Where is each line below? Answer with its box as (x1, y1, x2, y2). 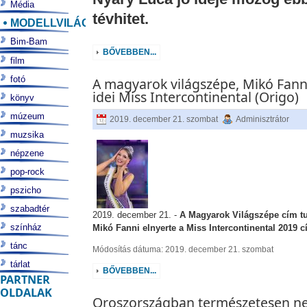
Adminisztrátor (235, 114, 289, 124)
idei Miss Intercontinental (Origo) (92, 88, 299, 106)
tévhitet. (92, 10, 149, 27)
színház (10, 222, 42, 232)
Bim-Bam (10, 36, 47, 47)
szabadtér (10, 204, 49, 214)
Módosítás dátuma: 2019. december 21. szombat (92, 245, 273, 254)
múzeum (10, 111, 45, 121)
